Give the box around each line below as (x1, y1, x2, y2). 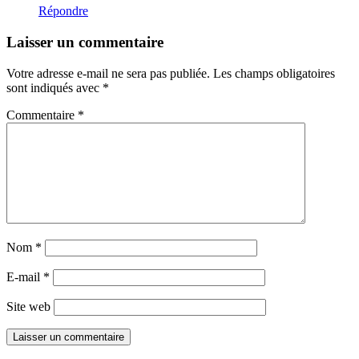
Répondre (38, 4, 88, 18)
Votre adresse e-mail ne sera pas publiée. (6, 66, 210, 80)
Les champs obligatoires (213, 66, 335, 80)
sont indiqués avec (6, 80, 103, 95)
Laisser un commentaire (6, 34, 163, 51)
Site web (6, 299, 50, 313)
